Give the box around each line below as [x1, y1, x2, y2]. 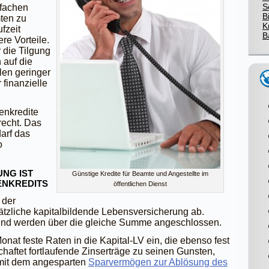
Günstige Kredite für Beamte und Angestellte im [72, 170, 208, 177]
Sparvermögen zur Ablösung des [88, 257, 228, 267]
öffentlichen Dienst [113, 180, 167, 187]
